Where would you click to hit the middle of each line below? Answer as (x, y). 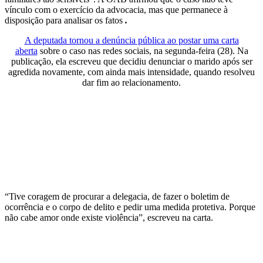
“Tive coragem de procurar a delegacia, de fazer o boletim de (117, 197)
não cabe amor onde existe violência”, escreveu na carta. (109, 218)
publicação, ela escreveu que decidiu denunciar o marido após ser (131, 62)
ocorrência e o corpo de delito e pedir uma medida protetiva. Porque (130, 207)
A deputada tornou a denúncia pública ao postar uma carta (131, 41)
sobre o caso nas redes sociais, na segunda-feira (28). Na (143, 51)
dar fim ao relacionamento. (131, 83)
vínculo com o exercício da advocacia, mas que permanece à (116, 10)
